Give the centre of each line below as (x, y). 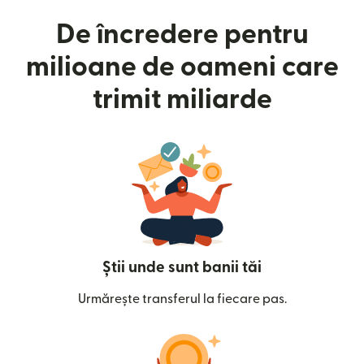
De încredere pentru (182, 35)
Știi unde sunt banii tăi (182, 268)
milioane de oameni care (182, 67)
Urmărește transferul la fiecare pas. (182, 299)
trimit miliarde (182, 100)
